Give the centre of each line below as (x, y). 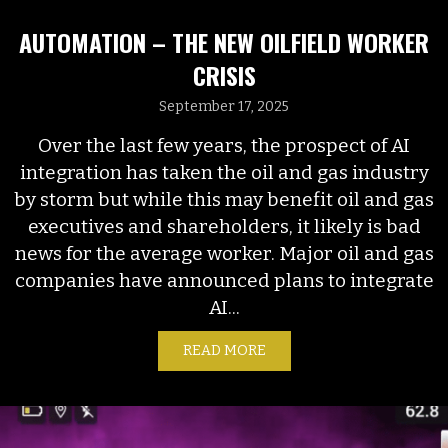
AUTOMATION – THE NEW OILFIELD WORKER (224, 41)
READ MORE (224, 350)
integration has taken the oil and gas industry (224, 172)
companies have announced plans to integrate (224, 280)
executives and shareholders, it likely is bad (224, 226)
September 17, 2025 (224, 106)
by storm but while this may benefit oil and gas (224, 199)
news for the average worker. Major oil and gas (224, 253)
